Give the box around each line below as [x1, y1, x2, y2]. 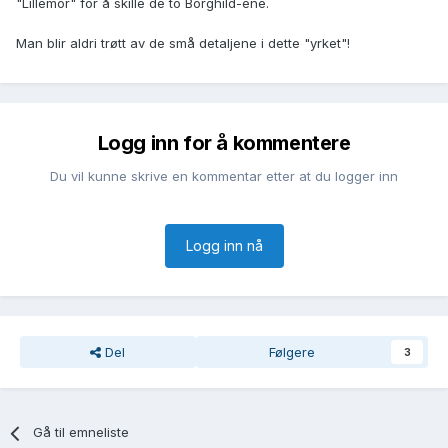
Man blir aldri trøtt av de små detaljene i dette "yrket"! [16, 35, 350, 52]
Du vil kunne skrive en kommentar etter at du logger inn [50, 168, 398, 185]
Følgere [268, 344, 315, 361]
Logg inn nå [185, 237, 263, 255]
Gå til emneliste [33, 424, 130, 441]
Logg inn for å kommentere [97, 131, 351, 156]
